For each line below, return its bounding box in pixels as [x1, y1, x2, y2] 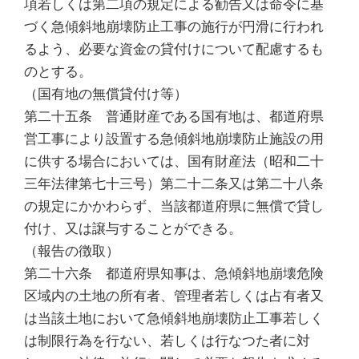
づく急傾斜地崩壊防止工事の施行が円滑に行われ [24, 18, 324, 34]
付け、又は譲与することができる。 [24, 220, 242, 236]
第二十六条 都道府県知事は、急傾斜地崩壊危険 [24, 264, 324, 281]
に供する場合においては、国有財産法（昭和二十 [24, 152, 324, 169]
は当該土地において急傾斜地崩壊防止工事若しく [24, 309, 324, 326]
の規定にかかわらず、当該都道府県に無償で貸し [24, 197, 324, 214]
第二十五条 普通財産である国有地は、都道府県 [24, 107, 324, 124]
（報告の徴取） [24, 242, 119, 259]
